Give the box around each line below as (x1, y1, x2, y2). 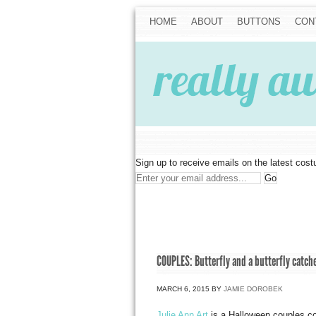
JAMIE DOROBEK (224, 285, 283, 293)
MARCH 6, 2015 (157, 285, 209, 293)
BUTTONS (237, 16, 281, 27)
